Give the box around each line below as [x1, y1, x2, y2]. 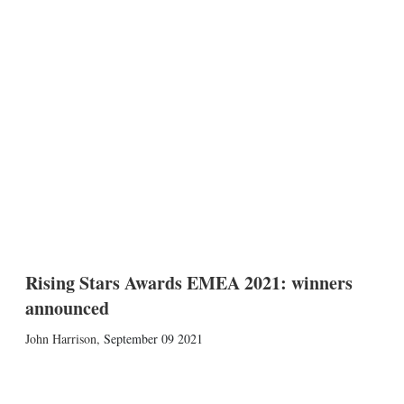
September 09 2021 [103, 330, 203, 347]
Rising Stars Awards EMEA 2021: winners [24, 270, 353, 296]
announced [24, 295, 109, 321]
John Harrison [24, 330, 96, 347]
